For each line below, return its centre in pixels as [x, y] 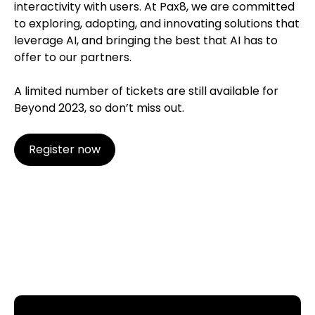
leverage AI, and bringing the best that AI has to [146, 41]
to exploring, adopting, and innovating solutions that [157, 24]
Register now [65, 150]
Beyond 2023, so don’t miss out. [99, 108]
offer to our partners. [73, 58]
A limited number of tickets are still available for [146, 91]
